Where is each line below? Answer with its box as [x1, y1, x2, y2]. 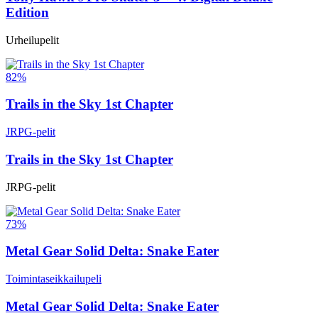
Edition [6, 5, 49, 21]
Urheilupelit [6, 33, 59, 46]
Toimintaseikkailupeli [6, 273, 102, 285]
